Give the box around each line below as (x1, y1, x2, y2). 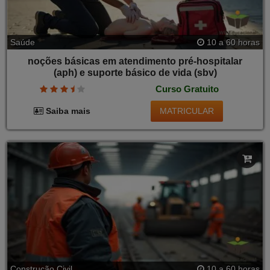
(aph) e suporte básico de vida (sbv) (53, 67, 217, 78)
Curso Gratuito (155, 84, 219, 95)
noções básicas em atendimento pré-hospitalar (28, 55, 242, 66)
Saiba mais (43, 106, 91, 116)
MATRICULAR (160, 105, 215, 116)
